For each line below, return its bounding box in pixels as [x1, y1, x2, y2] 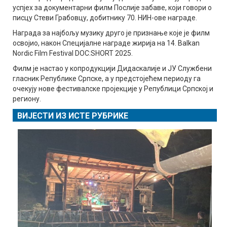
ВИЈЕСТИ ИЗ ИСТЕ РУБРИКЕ [17, 110, 128, 121]
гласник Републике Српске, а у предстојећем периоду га [13, 74, 201, 83]
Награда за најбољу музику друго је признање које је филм [13, 28, 210, 37]
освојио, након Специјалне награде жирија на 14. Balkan [13, 39, 200, 47]
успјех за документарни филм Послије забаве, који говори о [13, 3, 212, 12]
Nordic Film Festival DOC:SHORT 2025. [13, 49, 133, 57]
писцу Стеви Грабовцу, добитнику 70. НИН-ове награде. [13, 13, 197, 22]
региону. [13, 94, 41, 103]
